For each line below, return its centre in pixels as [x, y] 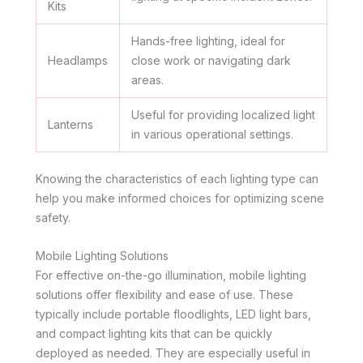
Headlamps [78, 61]
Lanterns [70, 125]
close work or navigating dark [211, 61]
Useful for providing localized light [223, 115]
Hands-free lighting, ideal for [208, 41]
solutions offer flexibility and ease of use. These [164, 294]
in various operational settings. [212, 135]
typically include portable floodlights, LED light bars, [173, 314]
